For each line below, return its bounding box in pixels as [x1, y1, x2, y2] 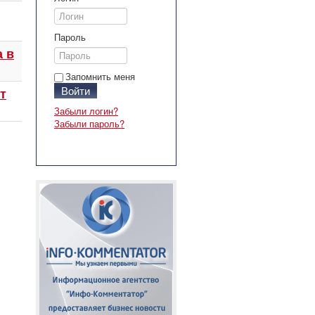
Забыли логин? [54, 104, 118, 117]
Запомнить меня [65, 70, 135, 83]
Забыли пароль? [54, 117, 124, 130]
